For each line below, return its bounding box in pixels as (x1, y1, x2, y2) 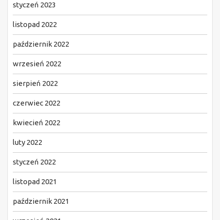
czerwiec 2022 (13, 98, 60, 107)
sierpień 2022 (13, 79, 58, 87)
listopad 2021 (13, 177, 57, 186)
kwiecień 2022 (13, 118, 60, 127)
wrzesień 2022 (13, 59, 61, 68)
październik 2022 (13, 39, 69, 48)
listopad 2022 (13, 20, 57, 28)
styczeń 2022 (13, 157, 56, 166)
